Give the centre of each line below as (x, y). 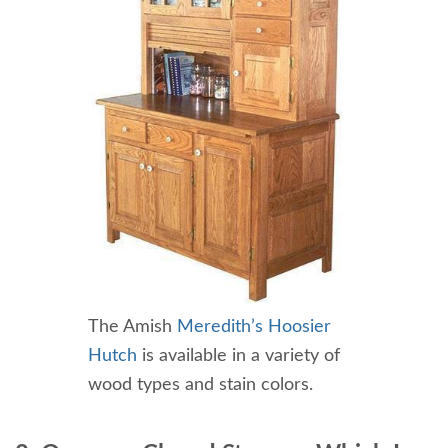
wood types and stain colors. (200, 384)
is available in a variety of (238, 355)
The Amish (132, 326)
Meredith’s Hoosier (253, 326)
